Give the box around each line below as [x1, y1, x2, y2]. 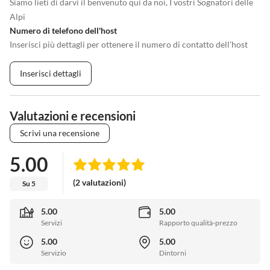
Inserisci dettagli [20, 68, 81, 79]
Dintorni [159, 248, 186, 257]
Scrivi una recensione [20, 128, 99, 139]
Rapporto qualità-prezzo [159, 218, 237, 227]
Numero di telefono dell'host [10, 25, 117, 36]
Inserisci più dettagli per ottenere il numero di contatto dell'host [10, 39, 248, 50]
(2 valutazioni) [73, 177, 126, 187]
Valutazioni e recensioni [10, 108, 136, 124]
